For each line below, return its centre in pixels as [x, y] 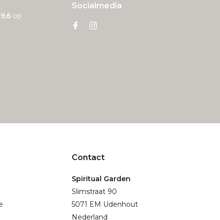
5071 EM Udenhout [105, 204]
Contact [88, 157]
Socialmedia [97, 6]
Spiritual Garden [101, 179]
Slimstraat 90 [94, 192]
